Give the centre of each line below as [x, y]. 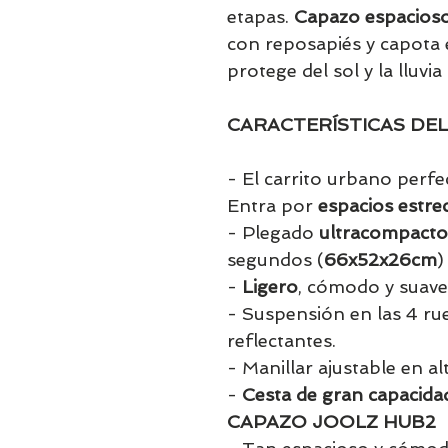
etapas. [260, 16]
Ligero [270, 286]
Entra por [272, 205]
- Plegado [273, 232]
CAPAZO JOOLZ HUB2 [331, 421]
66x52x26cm [380, 259]
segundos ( [275, 259]
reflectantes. [281, 340]
